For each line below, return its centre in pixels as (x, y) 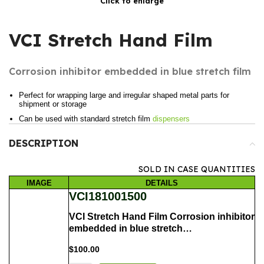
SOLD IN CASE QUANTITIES (197, 169)
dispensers (171, 119)
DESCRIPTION (44, 143)
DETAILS (162, 183)
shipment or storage (53, 104)
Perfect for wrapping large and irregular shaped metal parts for (124, 95)
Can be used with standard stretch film (86, 119)
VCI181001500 (108, 197)
